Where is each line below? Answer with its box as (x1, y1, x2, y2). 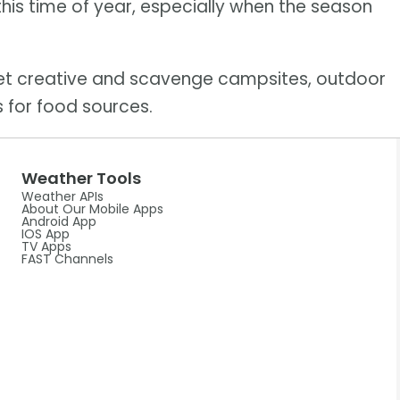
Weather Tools (21, 167, 141, 190)
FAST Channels (21, 250, 113, 269)
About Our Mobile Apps (21, 200, 163, 219)
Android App (21, 212, 96, 231)
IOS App (21, 225, 70, 244)
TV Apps (21, 237, 71, 256)
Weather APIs (21, 187, 104, 206)
